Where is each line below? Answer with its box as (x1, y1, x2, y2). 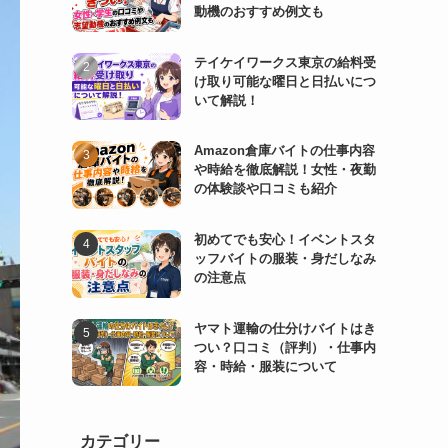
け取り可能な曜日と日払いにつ (193, 73, 376, 89)
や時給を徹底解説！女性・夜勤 (193, 162, 376, 178)
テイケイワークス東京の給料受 (193, 54, 376, 70)
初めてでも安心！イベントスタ (193, 231, 376, 247)
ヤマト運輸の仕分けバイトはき (193, 320, 376, 336)
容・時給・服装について (193, 358, 337, 374)
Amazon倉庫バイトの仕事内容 (193, 143, 375, 159)
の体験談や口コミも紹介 (193, 181, 337, 197)
